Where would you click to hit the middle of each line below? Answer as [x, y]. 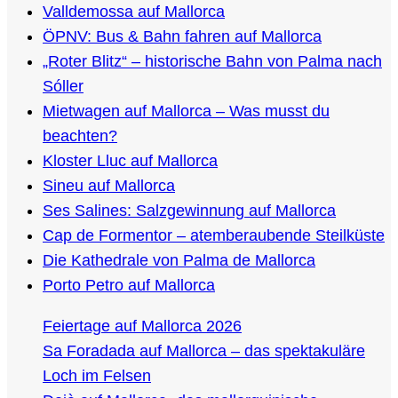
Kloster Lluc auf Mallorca [130, 161]
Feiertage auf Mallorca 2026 [142, 326]
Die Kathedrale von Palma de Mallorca [179, 260]
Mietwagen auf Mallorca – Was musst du [186, 111]
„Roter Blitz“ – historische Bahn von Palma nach [212, 61]
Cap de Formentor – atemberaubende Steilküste [214, 235]
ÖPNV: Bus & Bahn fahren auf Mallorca [182, 36]
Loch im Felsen [97, 376]
